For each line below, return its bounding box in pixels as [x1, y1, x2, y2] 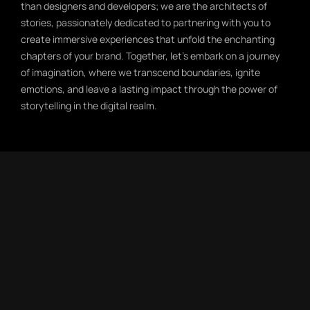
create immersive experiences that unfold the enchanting [21, 32, 275, 46]
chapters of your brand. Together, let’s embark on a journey [21, 48, 280, 62]
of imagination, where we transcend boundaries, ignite [21, 65, 260, 79]
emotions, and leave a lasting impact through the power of [21, 82, 277, 95]
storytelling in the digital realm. [21, 98, 157, 112]
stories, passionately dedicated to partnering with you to [21, 15, 271, 29]
